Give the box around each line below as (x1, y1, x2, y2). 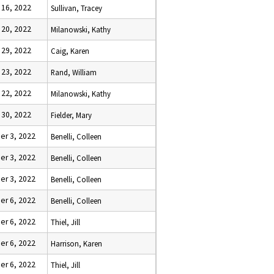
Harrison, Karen (51, 239, 102, 248)
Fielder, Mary (51, 110, 92, 120)
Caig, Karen (51, 46, 89, 56)
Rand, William (51, 67, 97, 77)
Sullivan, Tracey (51, 3, 102, 13)
